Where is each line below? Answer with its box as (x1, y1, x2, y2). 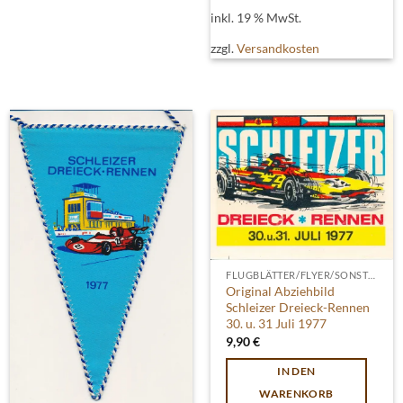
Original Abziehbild (226, 283, 336, 300)
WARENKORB (259, 388, 334, 400)
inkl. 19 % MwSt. (210, 9, 301, 25)
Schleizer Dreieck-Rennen (226, 300, 371, 316)
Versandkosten (236, 40, 319, 56)
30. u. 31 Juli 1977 (226, 316, 327, 332)
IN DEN (277, 365, 316, 378)
